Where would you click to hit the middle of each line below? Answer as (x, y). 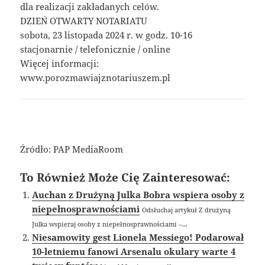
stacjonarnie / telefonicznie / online (96, 49)
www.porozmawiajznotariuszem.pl (96, 77)
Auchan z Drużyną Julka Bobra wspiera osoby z (138, 194)
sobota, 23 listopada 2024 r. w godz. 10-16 (106, 35)
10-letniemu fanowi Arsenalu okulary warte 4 (134, 251)
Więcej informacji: (60, 63)
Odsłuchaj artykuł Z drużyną (187, 209)
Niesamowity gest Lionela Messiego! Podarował (138, 237)
